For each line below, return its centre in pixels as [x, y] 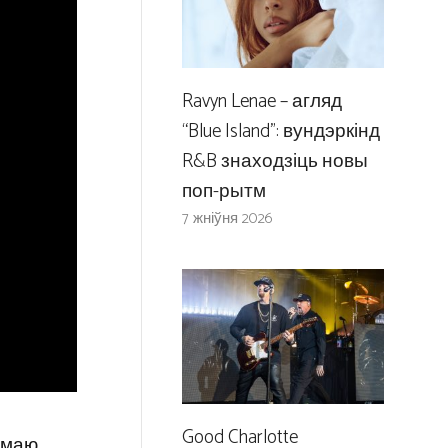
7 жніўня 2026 [227, 219]
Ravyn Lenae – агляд [261, 102]
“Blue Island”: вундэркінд [280, 132]
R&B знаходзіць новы [274, 162]
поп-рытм [223, 192]
